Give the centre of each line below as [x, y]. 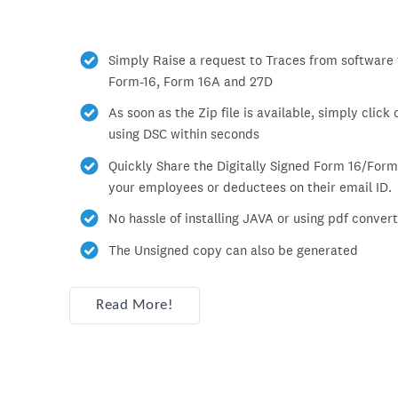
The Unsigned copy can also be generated [234, 251]
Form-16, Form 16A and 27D [191, 81]
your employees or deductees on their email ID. [251, 187]
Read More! [135, 306]
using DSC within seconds [184, 134]
